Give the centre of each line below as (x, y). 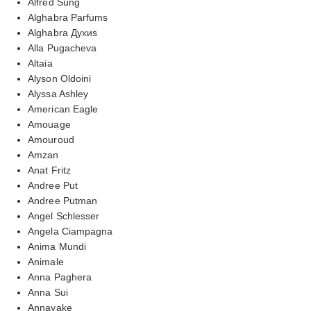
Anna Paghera (60, 277)
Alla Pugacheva (62, 48)
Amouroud (51, 139)
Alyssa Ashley (58, 93)
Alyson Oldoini (60, 78)
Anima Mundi (57, 246)
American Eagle (63, 109)
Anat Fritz (49, 170)
